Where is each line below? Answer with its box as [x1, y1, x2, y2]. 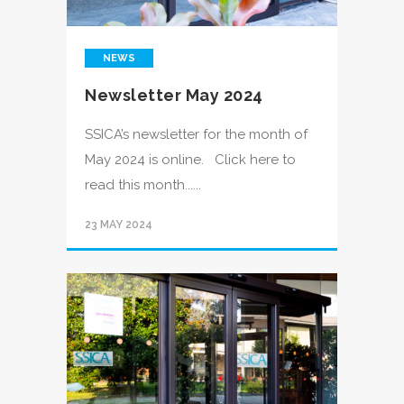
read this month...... [85, 177, 201, 193]
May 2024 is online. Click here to [85, 151, 296, 168]
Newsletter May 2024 [85, 86, 263, 105]
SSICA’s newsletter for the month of [85, 126, 308, 142]
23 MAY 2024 [85, 218, 152, 231]
